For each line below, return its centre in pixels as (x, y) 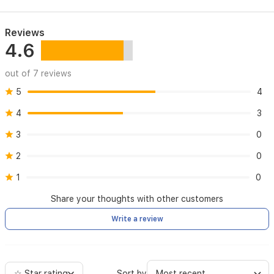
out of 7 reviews (38, 73)
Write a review (137, 219)
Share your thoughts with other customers (137, 199)
